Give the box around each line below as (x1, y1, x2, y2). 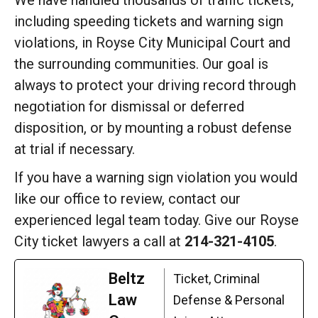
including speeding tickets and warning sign (14, 13, 283, 30)
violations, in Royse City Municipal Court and (14, 34, 290, 51)
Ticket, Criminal (173, 271, 261, 286)
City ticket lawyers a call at (14, 233, 185, 250)
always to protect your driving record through (14, 77, 296, 94)
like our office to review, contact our (14, 190, 241, 207)
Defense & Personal (173, 292, 285, 307)
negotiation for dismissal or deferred (14, 98, 244, 115)
